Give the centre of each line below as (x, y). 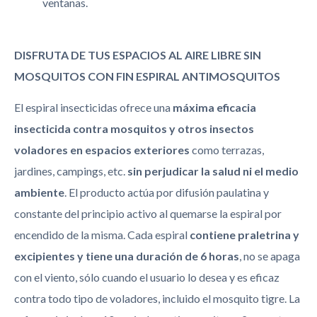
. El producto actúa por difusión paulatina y (167, 192)
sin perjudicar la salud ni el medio (213, 171)
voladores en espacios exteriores (102, 150)
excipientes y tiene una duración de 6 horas (127, 256)
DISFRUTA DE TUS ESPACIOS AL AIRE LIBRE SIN (138, 54)
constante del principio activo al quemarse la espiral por (148, 214)
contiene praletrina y (244, 235)
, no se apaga (270, 256)
